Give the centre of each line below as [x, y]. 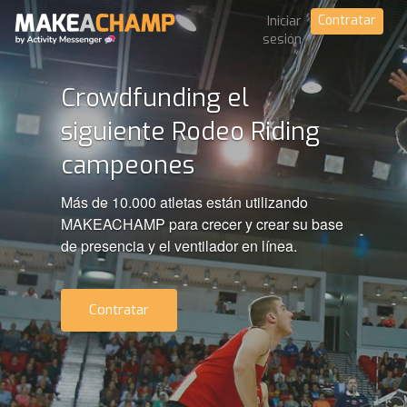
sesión [282, 40]
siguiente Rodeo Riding [191, 132]
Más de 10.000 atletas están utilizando [185, 202]
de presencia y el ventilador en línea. [179, 246]
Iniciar [284, 21]
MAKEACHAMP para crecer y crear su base [203, 224]
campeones [128, 165]
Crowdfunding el [155, 98]
